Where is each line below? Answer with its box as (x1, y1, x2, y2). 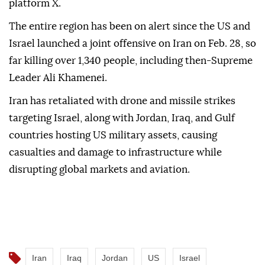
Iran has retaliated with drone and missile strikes (9, 96, 235, 106)
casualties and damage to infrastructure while (9, 147, 222, 158)
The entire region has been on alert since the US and (9, 21, 250, 32)
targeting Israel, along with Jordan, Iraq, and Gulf (9, 113, 235, 124)
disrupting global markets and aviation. (9, 164, 190, 175)
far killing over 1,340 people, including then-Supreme (9, 56, 253, 66)
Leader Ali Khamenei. (9, 73, 107, 83)
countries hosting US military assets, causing (9, 130, 217, 141)
